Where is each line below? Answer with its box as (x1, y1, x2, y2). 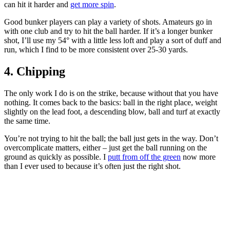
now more (181, 152, 216, 161)
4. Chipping (4, 64, 65, 78)
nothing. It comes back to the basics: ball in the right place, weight (4, 98, 217, 107)
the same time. (4, 116, 50, 125)
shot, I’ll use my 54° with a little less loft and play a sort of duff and (4, 35, 221, 45)
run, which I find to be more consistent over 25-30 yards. (4, 45, 188, 54)
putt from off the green (108, 152, 181, 161)
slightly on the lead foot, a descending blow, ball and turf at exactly (4, 107, 220, 116)
